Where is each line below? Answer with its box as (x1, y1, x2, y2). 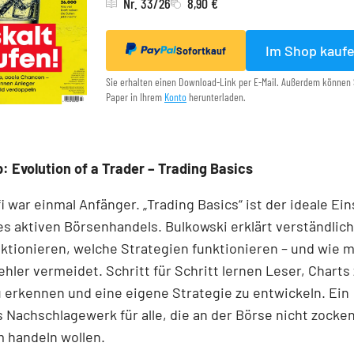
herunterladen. (186, 90, 246, 104)
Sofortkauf (176, 44, 226, 58)
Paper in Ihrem (106, 90, 164, 104)
